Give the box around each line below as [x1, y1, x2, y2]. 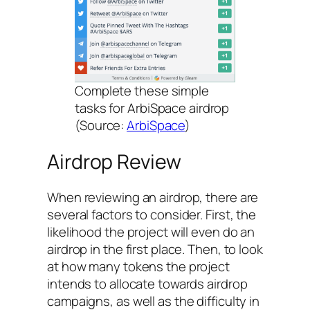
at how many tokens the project [47, 257, 230, 276]
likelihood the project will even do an [47, 223, 255, 241]
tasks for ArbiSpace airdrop [75, 98, 230, 117]
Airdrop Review [47, 147, 181, 175]
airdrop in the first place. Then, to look [47, 240, 263, 259]
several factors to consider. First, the [47, 206, 257, 224]
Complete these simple [75, 81, 209, 100]
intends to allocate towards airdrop [47, 275, 248, 293]
